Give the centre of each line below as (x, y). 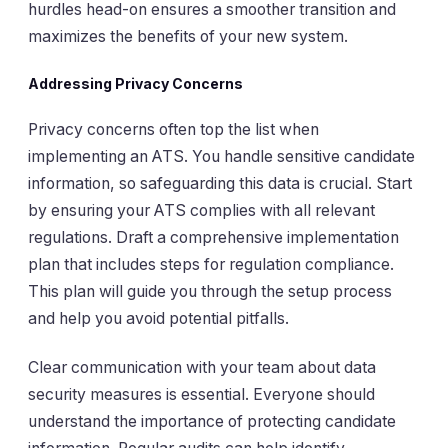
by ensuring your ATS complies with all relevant (201, 211)
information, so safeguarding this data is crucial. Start (220, 184)
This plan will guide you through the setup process (210, 292)
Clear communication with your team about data (202, 368)
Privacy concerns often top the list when (173, 130)
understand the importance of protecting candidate (212, 422)
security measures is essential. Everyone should (201, 395)
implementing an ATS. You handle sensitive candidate (221, 157)
